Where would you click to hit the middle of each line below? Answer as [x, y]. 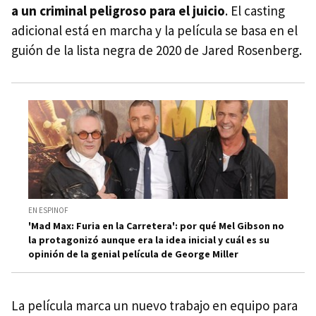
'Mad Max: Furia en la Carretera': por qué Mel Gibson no [156, 226]
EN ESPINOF [48, 211]
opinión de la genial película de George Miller [133, 254]
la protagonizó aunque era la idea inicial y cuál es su [149, 240]
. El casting [255, 10]
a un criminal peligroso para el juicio [118, 10]
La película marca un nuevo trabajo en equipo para [154, 306]
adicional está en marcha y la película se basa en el [154, 30]
